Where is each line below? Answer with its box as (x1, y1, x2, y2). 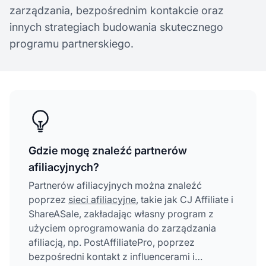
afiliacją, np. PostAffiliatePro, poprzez (28, 236, 195, 248)
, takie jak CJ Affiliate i (136, 193, 233, 205)
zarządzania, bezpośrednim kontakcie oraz (9, 4, 224, 17)
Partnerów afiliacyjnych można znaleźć (28, 179, 202, 191)
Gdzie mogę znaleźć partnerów (28, 144, 187, 157)
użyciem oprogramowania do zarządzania (28, 221, 216, 234)
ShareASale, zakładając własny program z (28, 207, 214, 220)
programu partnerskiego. (9, 37, 134, 50)
